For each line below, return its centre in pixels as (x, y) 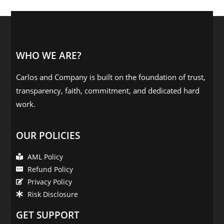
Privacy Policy (49, 181)
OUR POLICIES (48, 135)
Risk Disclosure (52, 194)
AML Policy (45, 156)
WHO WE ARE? (49, 55)
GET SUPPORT (48, 215)
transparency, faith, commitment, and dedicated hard (108, 90)
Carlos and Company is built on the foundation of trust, (111, 77)
